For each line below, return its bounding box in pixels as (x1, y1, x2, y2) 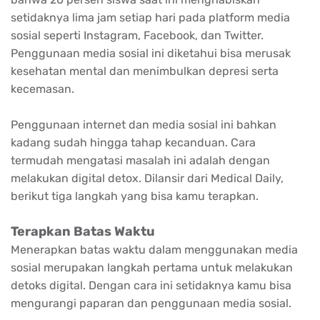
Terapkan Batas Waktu (11, 223, 155, 239)
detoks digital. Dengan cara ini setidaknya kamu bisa (11, 278, 291, 292)
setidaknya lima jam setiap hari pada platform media (11, 10, 290, 24)
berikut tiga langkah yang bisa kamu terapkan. (11, 189, 259, 203)
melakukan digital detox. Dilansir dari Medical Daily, (11, 171, 284, 185)
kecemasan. (11, 81, 74, 96)
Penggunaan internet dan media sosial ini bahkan (11, 117, 276, 131)
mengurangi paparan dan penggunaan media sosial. (11, 296, 291, 310)
